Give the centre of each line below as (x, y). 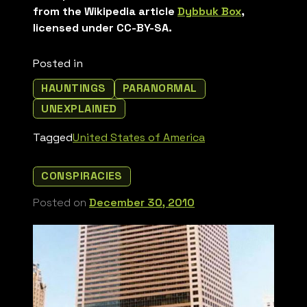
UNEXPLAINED (79, 108)
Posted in (58, 64)
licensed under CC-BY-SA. (102, 28)
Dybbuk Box (209, 12)
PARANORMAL (160, 88)
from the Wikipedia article (105, 12)
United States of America (139, 138)
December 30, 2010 (142, 202)
